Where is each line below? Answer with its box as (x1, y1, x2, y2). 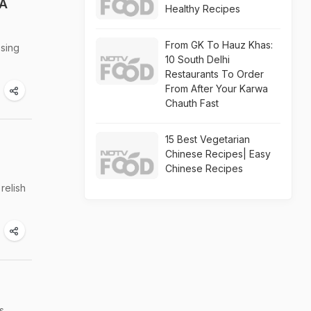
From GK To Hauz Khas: (165, 39, 273, 51)
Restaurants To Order (165, 68, 264, 80)
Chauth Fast (165, 97, 219, 109)
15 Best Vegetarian (165, 133, 250, 145)
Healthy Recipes (165, 3, 240, 15)
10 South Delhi (165, 53, 230, 65)
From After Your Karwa (165, 83, 268, 94)
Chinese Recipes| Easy (165, 148, 271, 160)
